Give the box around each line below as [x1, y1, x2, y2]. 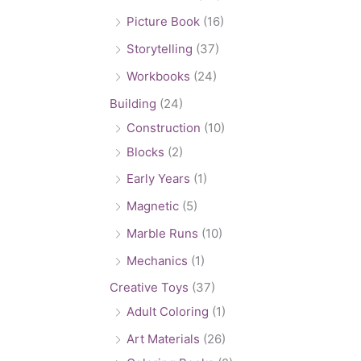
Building [110, 95, 156, 111]
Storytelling [127, 41, 193, 57]
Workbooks [127, 68, 190, 84]
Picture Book [127, 14, 200, 30]
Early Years [127, 171, 190, 187]
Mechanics [127, 252, 188, 268]
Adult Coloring [127, 304, 209, 320]
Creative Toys [110, 280, 189, 296]
